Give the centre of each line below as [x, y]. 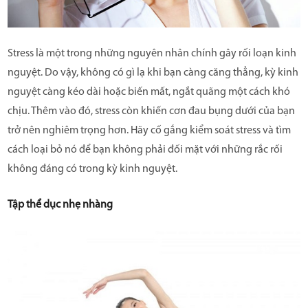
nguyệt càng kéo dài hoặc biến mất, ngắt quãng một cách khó [149, 92]
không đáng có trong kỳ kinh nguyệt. [92, 169]
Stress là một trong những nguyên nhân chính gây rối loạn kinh [152, 53]
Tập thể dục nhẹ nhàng [60, 205]
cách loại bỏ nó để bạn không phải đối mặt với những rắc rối [145, 150]
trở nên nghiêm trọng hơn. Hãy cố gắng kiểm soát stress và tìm [149, 130]
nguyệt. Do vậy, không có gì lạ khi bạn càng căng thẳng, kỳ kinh [153, 73]
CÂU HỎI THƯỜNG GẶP [158, 26]
